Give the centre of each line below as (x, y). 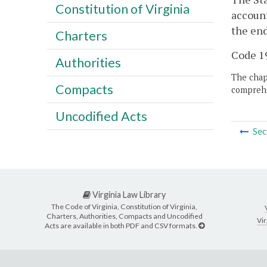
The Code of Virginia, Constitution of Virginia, (124, 206)
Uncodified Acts (101, 116)
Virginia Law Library (128, 195)
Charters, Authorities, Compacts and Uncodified (124, 216)
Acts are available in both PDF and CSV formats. (121, 225)
